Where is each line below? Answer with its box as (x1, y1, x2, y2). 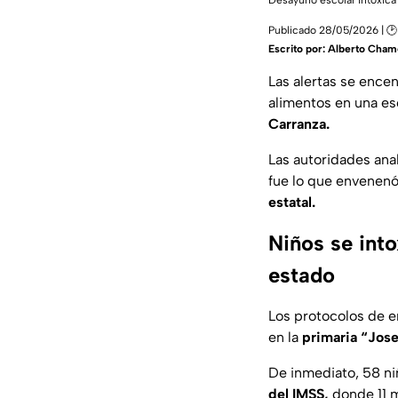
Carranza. (268, 115, 330, 133)
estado (268, 262, 335, 289)
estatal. (268, 194, 315, 211)
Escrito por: (268, 43, 328, 56)
